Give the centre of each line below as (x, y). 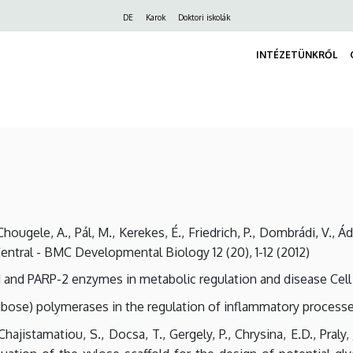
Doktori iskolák (204, 17)
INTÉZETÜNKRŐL (297, 54)
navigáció (74, 39)
